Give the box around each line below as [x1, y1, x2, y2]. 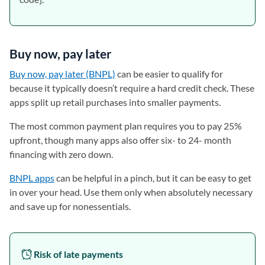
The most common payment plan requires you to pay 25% [9, 119, 242, 131]
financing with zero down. [9, 148, 113, 160]
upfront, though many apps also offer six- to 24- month [9, 134, 231, 146]
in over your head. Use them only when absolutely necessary [9, 186, 253, 198]
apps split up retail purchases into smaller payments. [9, 96, 221, 108]
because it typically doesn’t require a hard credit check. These [9, 82, 254, 93]
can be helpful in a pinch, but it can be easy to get [54, 172, 251, 183]
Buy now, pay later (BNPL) [9, 67, 115, 79]
